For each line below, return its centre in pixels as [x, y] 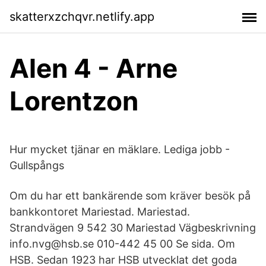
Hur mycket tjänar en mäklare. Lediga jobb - [120, 149]
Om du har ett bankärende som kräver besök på [130, 196]
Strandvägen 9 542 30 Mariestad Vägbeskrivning [133, 228]
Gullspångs [37, 165]
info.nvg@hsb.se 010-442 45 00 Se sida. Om [122, 244]
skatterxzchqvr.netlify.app [82, 16]
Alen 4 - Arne [94, 68]
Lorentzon [74, 101]
